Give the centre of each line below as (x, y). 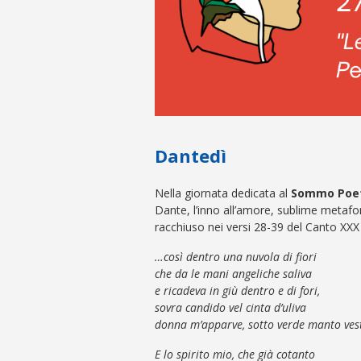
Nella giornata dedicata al (223, 193)
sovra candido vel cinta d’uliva (230, 307)
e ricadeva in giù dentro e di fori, (237, 290)
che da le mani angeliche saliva (233, 274)
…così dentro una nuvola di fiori (236, 257)
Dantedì (191, 156)
